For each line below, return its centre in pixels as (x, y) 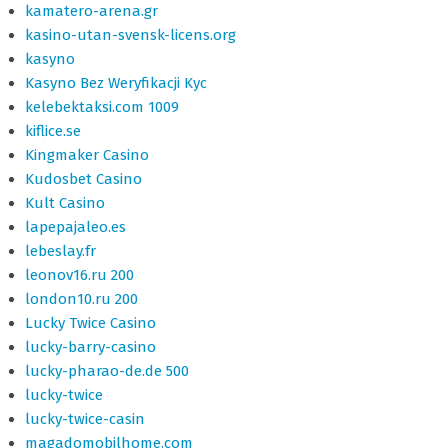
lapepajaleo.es (75, 227)
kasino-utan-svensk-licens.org (130, 35)
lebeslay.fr (60, 251)
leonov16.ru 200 (79, 275)
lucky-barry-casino (90, 347)
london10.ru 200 (81, 299)
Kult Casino (65, 203)
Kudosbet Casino (83, 179)
